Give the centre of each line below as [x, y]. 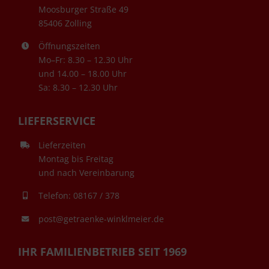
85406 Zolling [65, 23]
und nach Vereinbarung [86, 172]
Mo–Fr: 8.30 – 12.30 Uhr [85, 60]
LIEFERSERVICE [56, 120]
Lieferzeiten [62, 145]
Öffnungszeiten [69, 46]
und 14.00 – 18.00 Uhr [82, 74]
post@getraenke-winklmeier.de [101, 219]
